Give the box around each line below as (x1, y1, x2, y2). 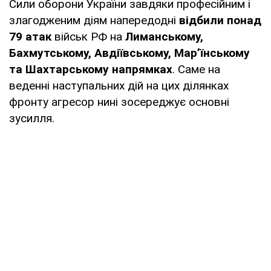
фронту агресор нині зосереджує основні (9, 94, 229, 109)
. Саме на (172, 62, 220, 76)
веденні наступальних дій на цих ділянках (9, 78, 229, 93)
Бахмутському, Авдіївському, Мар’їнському (9, 45, 250, 60)
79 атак (9, 29, 51, 44)
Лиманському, (125, 29, 203, 44)
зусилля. (9, 111, 54, 125)
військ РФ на (51, 29, 125, 44)
